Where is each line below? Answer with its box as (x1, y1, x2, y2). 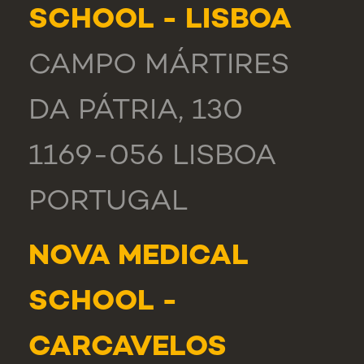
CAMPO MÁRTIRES (28, 50, 289, 81)
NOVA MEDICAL (28, 241, 249, 272)
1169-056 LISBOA (28, 141, 276, 172)
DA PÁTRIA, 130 (28, 96, 243, 127)
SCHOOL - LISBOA (28, 5, 292, 36)
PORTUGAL (28, 187, 188, 218)
